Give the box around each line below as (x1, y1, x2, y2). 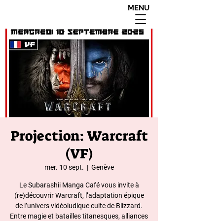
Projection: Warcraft (10, 127, 148, 145)
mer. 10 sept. (44, 163, 84, 171)
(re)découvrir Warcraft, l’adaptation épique (14, 191, 144, 199)
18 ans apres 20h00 (16, 17, 103, 25)
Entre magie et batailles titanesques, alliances (10, 212, 148, 220)
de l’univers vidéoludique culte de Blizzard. (15, 202, 143, 210)
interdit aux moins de (11, 7, 108, 15)
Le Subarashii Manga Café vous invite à (19, 181, 139, 189)
